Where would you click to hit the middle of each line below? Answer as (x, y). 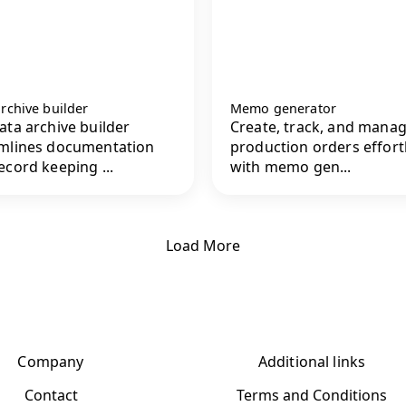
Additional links (312, 361)
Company (51, 361)
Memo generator (284, 109)
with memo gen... (291, 167)
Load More (203, 245)
